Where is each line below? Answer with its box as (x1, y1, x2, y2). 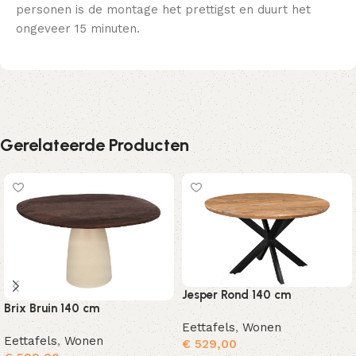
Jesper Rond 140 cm (182, 287, 291, 302)
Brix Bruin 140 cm (4, 301, 99, 316)
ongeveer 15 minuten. (16, 21, 140, 37)
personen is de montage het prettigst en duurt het (16, 2, 311, 17)
